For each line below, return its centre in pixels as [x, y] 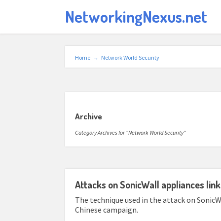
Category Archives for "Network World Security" [130, 132]
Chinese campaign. [107, 210]
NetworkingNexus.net [136, 17]
